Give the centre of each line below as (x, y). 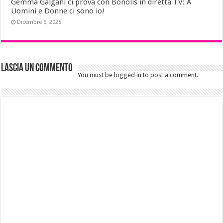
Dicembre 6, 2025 (39, 22)
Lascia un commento (37, 68)
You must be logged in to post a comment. (138, 75)
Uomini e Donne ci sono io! (58, 11)
